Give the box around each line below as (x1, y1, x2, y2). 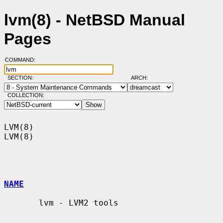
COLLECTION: (7, 92, 44, 99)
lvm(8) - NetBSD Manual (4, 11, 185, 29)
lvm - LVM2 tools (4, 198, 39, 208)
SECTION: (7, 75, 38, 81)
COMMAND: (4, 57, 41, 63)
